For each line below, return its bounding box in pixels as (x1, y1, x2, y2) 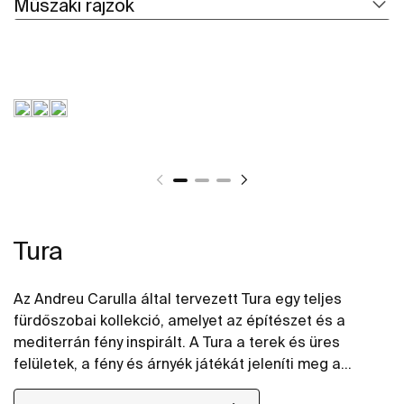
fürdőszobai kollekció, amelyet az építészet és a (14, 311, 345, 328)
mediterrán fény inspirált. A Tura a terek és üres (14, 333, 340, 350)
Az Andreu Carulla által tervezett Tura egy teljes (14, 289, 342, 307)
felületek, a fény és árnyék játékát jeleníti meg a (14, 354, 341, 372)
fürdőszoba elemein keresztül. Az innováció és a (14, 376, 345, 393)
